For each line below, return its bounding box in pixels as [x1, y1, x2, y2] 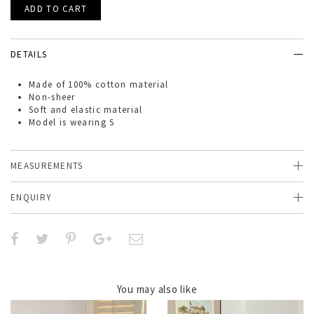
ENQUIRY [11, 191, 53, 203]
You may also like [116, 282, 198, 296]
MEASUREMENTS [11, 160, 83, 172]
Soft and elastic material [29, 104, 143, 116]
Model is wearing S [29, 116, 115, 128]
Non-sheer [29, 91, 76, 103]
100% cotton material [68, 78, 169, 90]
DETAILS [11, 48, 48, 60]
